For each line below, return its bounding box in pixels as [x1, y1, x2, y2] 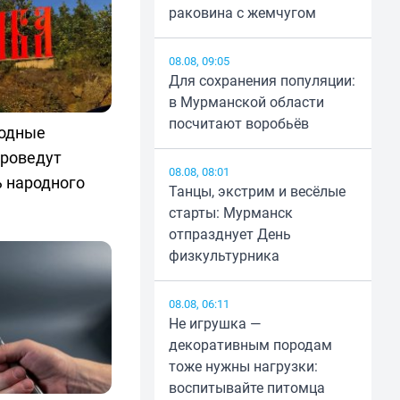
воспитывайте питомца [168, 378, 325, 398]
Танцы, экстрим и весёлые [168, 181, 346, 202]
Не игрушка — [168, 313, 262, 334]
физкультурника [168, 246, 279, 266]
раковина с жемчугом [168, 3, 316, 23]
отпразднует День [168, 224, 291, 245]
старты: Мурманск [168, 203, 293, 223]
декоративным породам [168, 335, 332, 355]
